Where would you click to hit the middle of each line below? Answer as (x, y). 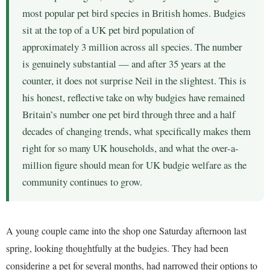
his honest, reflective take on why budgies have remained (133, 98)
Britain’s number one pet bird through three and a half (129, 115)
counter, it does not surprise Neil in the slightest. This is (134, 81)
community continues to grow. (82, 182)
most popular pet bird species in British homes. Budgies (134, 13)
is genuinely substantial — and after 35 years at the (124, 64)
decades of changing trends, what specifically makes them (137, 131)
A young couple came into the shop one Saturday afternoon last (126, 230)
